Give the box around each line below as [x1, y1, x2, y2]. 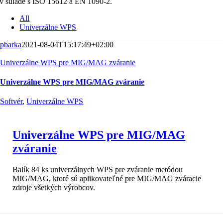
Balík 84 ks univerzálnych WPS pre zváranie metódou [12, 165, 183, 174]
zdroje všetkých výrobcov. [12, 183, 96, 192]
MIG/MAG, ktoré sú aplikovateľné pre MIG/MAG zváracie [12, 174, 202, 183]
